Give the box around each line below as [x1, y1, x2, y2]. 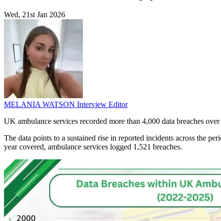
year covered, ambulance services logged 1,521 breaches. [4, 143, 182, 151]
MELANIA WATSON [4, 100, 77, 109]
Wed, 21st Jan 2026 [4, 10, 65, 19]
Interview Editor [77, 100, 128, 109]
